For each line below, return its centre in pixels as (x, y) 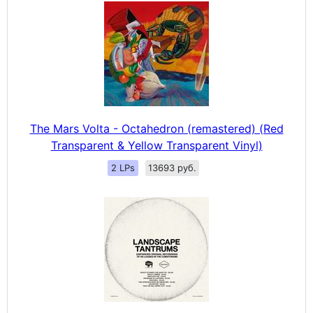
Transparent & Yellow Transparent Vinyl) (156, 146)
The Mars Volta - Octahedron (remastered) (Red (156, 129)
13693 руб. (172, 168)
